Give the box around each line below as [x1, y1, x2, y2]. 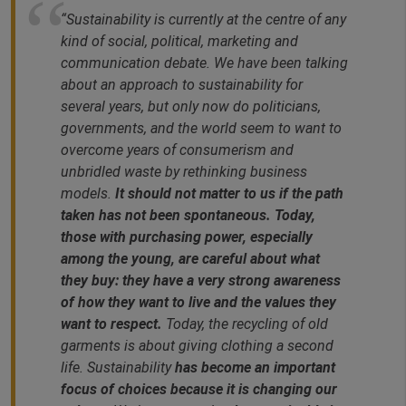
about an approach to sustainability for [61, 76, 303, 94]
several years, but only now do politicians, [61, 98, 321, 116]
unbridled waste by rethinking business [61, 163, 307, 181]
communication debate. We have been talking [61, 54, 348, 72]
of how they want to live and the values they [61, 294, 336, 312]
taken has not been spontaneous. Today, [61, 207, 315, 225]
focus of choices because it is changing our [61, 381, 337, 399]
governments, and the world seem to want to [61, 120, 342, 138]
